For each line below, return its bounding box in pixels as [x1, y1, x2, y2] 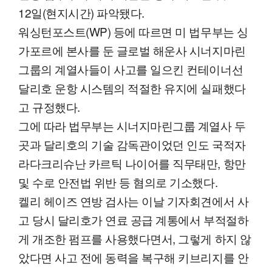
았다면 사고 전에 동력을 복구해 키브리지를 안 [18, 249, 249, 266]
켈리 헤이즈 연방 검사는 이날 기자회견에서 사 [18, 192, 249, 209]
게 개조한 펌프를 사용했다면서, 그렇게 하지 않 [18, 230, 251, 247]
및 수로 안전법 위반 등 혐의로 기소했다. [18, 174, 218, 191]
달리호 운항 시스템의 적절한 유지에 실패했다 [18, 80, 246, 97]
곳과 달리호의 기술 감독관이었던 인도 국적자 [18, 136, 246, 153]
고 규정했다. [18, 98, 80, 115]
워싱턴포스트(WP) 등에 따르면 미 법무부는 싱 [18, 23, 248, 40]
